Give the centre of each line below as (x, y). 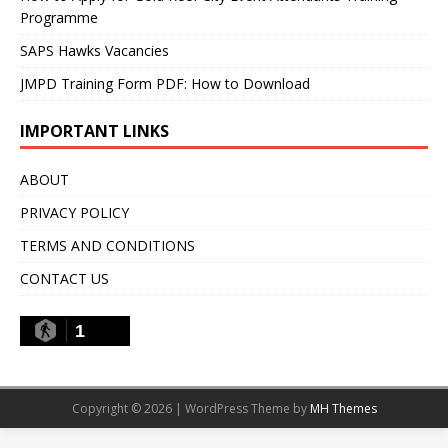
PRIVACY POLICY (74, 212)
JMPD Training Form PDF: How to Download (165, 83)
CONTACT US (64, 278)
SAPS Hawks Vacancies (94, 50)
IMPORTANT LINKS (94, 130)
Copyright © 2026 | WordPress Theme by (190, 408)
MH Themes (343, 408)
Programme (59, 17)
